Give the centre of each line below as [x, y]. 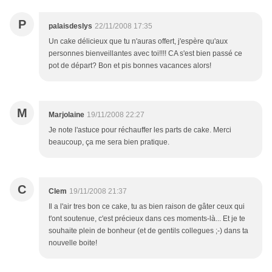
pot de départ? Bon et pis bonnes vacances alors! [130, 66]
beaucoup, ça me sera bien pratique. [109, 142]
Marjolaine [66, 115]
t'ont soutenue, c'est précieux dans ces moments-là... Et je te [147, 219]
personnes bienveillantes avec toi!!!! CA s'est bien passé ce [145, 54]
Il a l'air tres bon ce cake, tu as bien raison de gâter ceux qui [147, 207]
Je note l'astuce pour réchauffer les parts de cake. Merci [140, 130]
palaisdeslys [70, 26]
